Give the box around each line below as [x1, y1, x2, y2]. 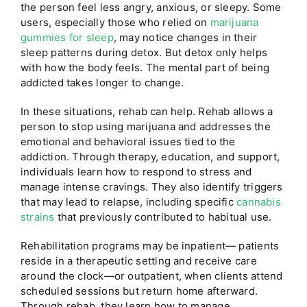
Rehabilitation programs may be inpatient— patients [20, 239, 280, 253]
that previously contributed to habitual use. [54, 210, 272, 224]
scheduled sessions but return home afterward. [20, 284, 258, 298]
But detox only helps [164, 46, 268, 60]
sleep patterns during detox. [20, 46, 165, 60]
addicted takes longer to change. [20, 76, 184, 90]
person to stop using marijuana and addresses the [20, 120, 271, 134]
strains [20, 210, 55, 224]
